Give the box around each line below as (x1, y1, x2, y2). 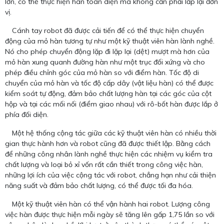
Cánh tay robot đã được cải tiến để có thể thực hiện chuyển (5, 25, 204, 35)
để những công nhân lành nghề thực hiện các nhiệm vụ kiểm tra (5, 149, 212, 158)
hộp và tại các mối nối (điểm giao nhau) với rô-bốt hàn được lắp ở (5, 99, 218, 108)
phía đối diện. (5, 109, 48, 119)
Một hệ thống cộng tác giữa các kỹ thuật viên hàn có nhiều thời (5, 128, 216, 137)
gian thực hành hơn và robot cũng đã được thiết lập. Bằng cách (5, 138, 210, 148)
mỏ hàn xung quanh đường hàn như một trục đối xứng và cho (5, 57, 205, 66)
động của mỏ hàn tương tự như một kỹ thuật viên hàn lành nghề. (5, 36, 214, 45)
